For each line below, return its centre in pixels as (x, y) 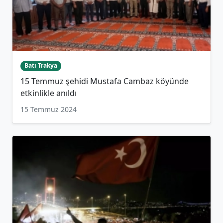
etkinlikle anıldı (49, 93)
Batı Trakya (41, 66)
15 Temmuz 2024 (49, 109)
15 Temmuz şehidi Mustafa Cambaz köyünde (105, 81)
